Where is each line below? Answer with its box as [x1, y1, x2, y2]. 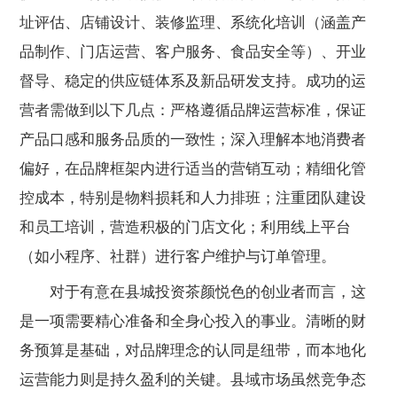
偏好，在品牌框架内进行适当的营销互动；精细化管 [19, 160, 367, 177]
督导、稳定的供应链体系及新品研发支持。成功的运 [19, 72, 367, 90]
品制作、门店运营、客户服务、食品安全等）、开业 [19, 43, 367, 60]
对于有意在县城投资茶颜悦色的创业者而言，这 [19, 283, 367, 300]
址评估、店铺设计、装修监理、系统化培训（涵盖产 [19, 13, 367, 31]
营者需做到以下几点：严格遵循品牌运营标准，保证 [19, 101, 367, 119]
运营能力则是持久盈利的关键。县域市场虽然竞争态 [19, 370, 367, 388]
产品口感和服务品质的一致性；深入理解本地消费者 [19, 130, 367, 148]
